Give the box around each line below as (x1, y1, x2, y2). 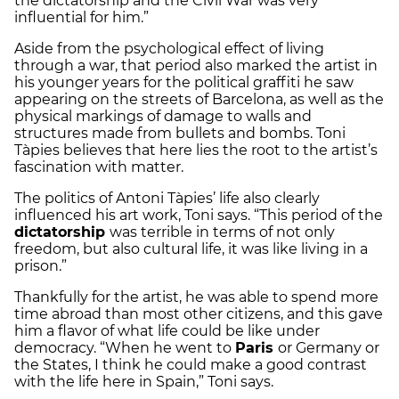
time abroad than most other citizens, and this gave (14, 305, 383, 322)
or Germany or (278, 338, 379, 356)
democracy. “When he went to (14, 338, 235, 356)
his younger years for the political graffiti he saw (14, 73, 354, 91)
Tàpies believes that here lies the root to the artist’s (14, 141, 378, 159)
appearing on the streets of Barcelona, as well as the (14, 90, 384, 108)
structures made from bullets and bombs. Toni (14, 124, 346, 142)
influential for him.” (14, 8, 152, 26)
